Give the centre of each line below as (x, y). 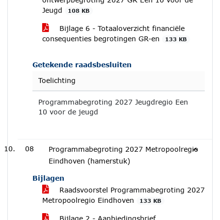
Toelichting (57, 80)
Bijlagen (48, 178)
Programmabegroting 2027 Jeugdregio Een (113, 102)
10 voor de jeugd (68, 112)
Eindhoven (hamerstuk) (89, 161)
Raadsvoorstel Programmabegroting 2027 (131, 190)
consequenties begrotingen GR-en (102, 39)
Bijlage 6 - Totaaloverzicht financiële (121, 28)
